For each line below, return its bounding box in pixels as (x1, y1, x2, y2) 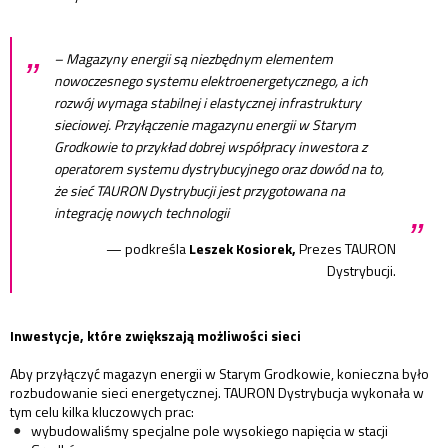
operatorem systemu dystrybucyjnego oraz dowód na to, (54, 158, 384, 180)
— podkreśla (106, 238, 189, 260)
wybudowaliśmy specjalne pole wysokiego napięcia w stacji (31, 420, 388, 442)
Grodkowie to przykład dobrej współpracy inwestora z (54, 136, 367, 158)
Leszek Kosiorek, (189, 238, 299, 260)
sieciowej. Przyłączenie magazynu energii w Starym (54, 114, 356, 136)
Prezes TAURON (299, 238, 396, 260)
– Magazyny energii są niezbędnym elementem (54, 48, 333, 70)
